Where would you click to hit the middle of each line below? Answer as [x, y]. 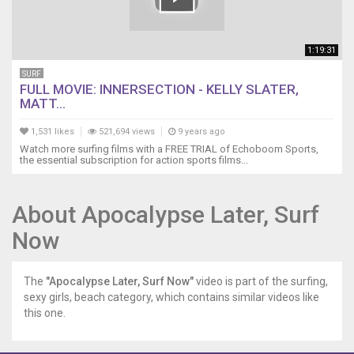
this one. [45, 313]
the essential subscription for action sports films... [134, 160]
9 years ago [200, 132]
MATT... [43, 104]
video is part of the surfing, [261, 282]
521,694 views [126, 132]
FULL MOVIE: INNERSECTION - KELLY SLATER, [159, 90]
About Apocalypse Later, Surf [166, 215]
